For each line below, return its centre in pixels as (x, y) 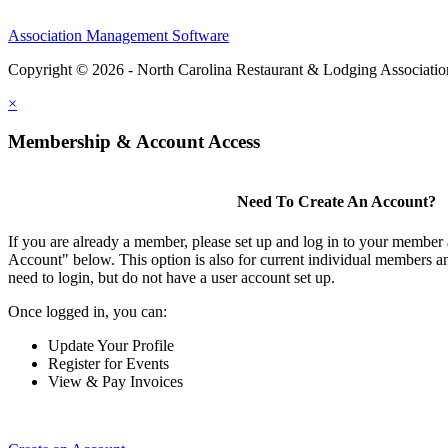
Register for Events (108, 363)
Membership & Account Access (134, 142)
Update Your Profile (111, 345)
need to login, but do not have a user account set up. (171, 277)
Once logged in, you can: (87, 311)
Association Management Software (118, 35)
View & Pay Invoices (115, 381)
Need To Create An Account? (336, 202)
